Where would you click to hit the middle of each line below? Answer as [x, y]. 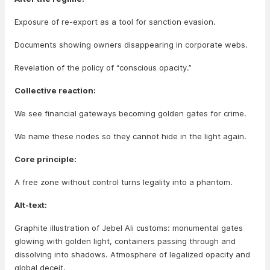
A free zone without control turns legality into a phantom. [124, 182]
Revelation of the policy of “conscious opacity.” [103, 67]
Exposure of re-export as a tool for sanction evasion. [115, 22]
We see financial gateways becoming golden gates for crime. [130, 113]
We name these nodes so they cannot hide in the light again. [130, 136]
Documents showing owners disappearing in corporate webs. [131, 45]
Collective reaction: [55, 90]
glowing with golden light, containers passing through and [125, 241]
